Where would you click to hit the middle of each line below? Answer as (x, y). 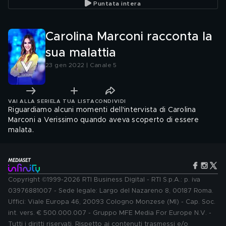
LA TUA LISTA (74, 101)
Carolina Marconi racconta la (129, 37)
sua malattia (81, 53)
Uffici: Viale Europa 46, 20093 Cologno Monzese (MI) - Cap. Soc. (112, 202)
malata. (21, 130)
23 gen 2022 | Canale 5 (81, 65)
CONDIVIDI (110, 101)
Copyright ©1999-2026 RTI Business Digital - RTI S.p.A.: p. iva (104, 180)
